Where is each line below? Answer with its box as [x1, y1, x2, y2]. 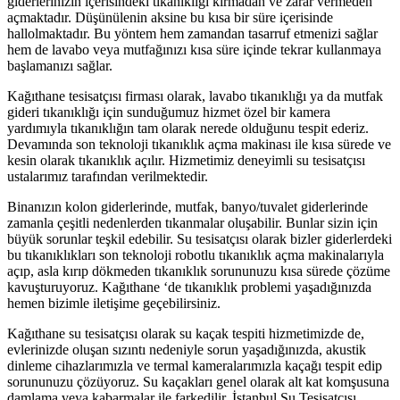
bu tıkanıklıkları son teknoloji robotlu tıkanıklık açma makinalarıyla [7, 247, 384, 263]
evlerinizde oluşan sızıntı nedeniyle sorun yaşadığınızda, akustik [7, 342, 366, 358]
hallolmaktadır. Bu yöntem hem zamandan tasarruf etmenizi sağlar [7, 26, 378, 42]
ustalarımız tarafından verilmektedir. [7, 169, 208, 185]
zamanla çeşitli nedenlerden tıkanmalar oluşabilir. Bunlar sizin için [7, 215, 378, 231]
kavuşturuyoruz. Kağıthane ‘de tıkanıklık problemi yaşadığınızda [7, 279, 371, 296]
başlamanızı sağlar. [7, 58, 112, 74]
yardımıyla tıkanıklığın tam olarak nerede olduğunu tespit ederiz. [7, 121, 369, 137]
